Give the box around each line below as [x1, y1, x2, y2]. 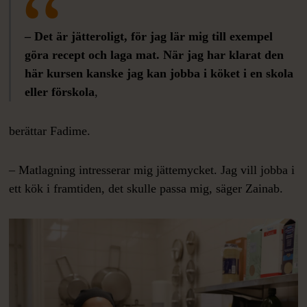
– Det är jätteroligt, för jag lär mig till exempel [25, 29, 273, 44]
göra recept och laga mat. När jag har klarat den [25, 48, 284, 62]
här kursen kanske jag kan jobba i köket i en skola [25, 66, 294, 81]
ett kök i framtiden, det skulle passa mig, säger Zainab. [9, 182, 284, 196]
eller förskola [25, 85, 95, 99]
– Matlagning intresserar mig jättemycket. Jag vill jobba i [9, 163, 295, 177]
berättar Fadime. [9, 124, 95, 138]
